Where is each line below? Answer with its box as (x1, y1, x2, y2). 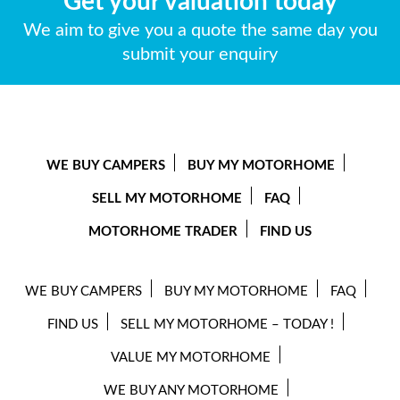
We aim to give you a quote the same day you (22, 21, 378, 39)
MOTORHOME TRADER (88, 225, 237, 238)
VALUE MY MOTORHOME (111, 351, 271, 364)
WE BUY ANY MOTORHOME (103, 384, 279, 397)
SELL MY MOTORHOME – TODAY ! (121, 318, 334, 331)
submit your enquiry (122, 46, 278, 63)
